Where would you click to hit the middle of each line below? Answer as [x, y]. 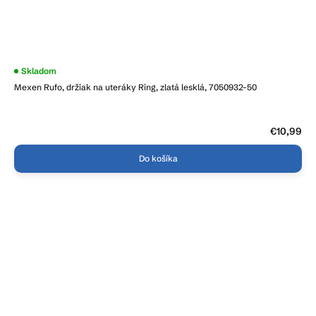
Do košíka [158, 159]
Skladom [39, 71]
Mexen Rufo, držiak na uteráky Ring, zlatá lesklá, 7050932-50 [135, 87]
